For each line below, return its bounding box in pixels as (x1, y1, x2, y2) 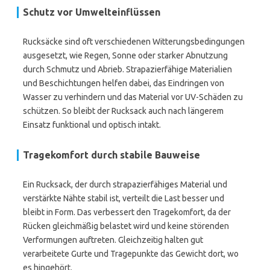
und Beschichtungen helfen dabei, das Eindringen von (23, 78, 224, 88)
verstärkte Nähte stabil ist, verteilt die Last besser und (23, 193, 224, 203)
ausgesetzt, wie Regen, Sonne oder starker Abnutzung (23, 51, 228, 60)
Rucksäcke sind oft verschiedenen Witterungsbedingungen (23, 37, 245, 46)
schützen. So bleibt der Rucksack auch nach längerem (23, 106, 224, 116)
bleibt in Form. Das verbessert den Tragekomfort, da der (23, 207, 231, 217)
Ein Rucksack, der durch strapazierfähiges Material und (23, 180, 227, 189)
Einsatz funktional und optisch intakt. (23, 120, 161, 130)
